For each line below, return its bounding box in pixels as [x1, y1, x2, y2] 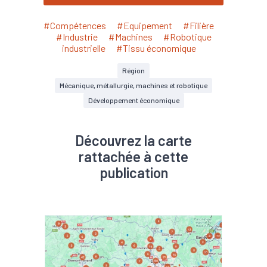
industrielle [61, 42, 105, 54]
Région [122, 66, 145, 74]
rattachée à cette [79, 147, 188, 164]
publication [99, 163, 168, 181]
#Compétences [44, 19, 106, 31]
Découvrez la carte [75, 131, 192, 148]
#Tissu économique [116, 42, 196, 54]
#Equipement [117, 19, 172, 31]
